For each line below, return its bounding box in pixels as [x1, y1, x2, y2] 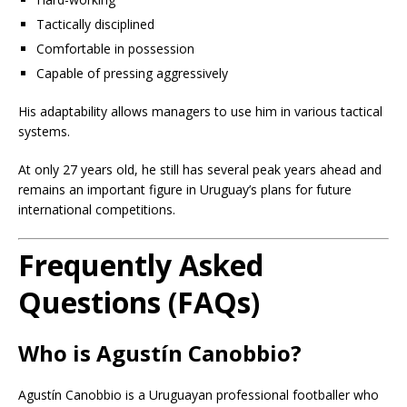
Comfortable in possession [36, 39, 194, 57]
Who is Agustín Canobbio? [18, 337, 302, 368]
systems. [18, 122, 70, 140]
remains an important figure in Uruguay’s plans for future [18, 180, 352, 198]
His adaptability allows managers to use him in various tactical [18, 102, 382, 120]
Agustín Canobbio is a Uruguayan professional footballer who [18, 385, 379, 403]
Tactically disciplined [36, 15, 154, 33]
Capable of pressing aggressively [36, 64, 228, 82]
